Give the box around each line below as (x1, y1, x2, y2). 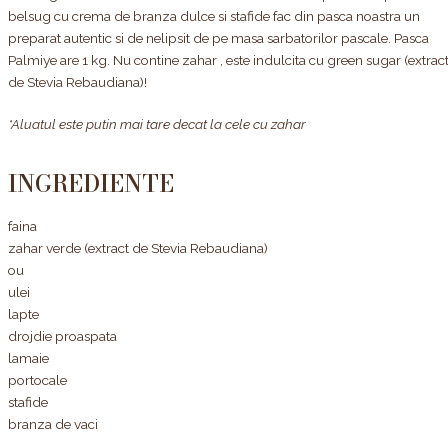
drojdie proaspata (8, 328, 117, 345)
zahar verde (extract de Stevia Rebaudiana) (8, 240, 268, 257)
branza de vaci (8, 416, 98, 433)
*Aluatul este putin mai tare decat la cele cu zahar (8, 116, 306, 133)
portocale (8, 372, 67, 389)
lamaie (8, 350, 49, 367)
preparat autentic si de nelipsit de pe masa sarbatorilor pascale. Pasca (8, 29, 429, 46)
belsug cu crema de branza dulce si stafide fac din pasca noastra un (8, 7, 420, 24)
